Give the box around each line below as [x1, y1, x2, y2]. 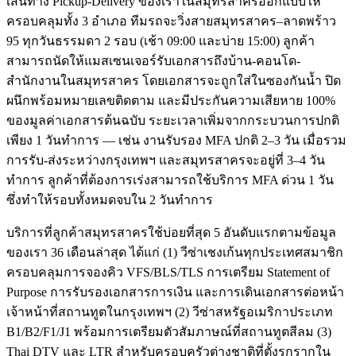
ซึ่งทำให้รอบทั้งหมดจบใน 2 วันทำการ [6, 193, 213, 207]
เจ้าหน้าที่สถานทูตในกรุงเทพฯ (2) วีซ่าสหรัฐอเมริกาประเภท [6, 305, 333, 319]
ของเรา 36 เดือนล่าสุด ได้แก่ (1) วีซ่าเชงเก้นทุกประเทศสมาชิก [6, 246, 343, 260]
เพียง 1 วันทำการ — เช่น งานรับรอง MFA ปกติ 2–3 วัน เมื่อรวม [6, 133, 346, 148]
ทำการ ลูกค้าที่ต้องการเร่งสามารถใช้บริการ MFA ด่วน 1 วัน [6, 173, 334, 188]
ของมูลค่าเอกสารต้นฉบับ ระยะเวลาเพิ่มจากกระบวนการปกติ [6, 114, 339, 128]
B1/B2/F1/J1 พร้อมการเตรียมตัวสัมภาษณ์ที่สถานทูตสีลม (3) [6, 325, 331, 339]
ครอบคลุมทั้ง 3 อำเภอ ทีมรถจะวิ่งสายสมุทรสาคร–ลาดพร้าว [6, 14, 336, 29]
